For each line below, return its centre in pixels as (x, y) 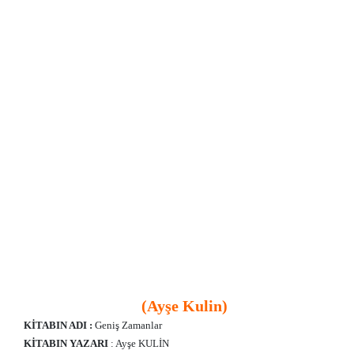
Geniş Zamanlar (127, 325)
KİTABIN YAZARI (67, 343)
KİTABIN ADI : (58, 325)
